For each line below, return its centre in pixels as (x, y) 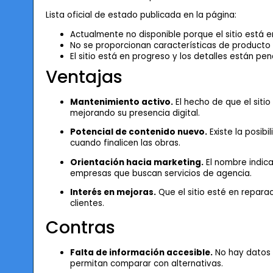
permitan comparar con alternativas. (146, 263)
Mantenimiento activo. (121, 102)
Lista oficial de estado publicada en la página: (141, 15)
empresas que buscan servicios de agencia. (161, 173)
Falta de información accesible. (141, 252)
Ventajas (84, 77)
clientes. (87, 204)
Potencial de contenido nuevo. (138, 132)
